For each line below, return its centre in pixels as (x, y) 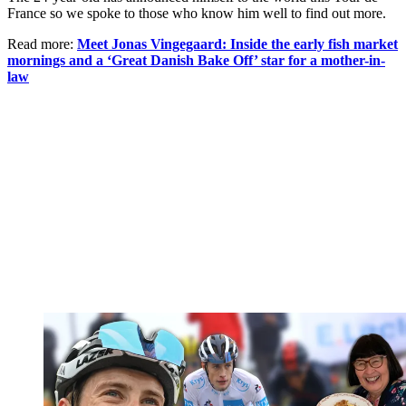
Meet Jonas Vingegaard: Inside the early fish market (237, 43)
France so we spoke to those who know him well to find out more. (197, 13)
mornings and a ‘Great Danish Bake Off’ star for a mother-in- (196, 60)
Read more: (42, 43)
